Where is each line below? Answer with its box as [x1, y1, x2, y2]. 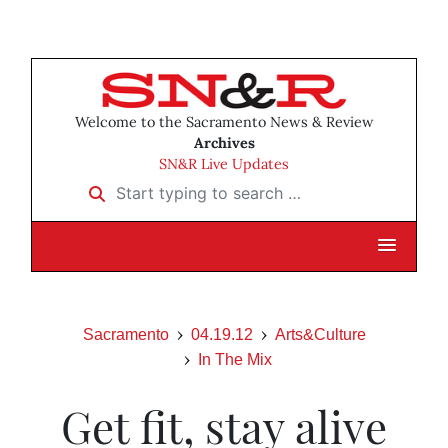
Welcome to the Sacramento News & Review [74, 113, 374, 132]
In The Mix [198, 351, 272, 369]
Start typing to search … [76, 176, 261, 197]
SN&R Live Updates [159, 155, 289, 174]
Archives [193, 134, 255, 153]
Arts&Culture [274, 326, 366, 344]
